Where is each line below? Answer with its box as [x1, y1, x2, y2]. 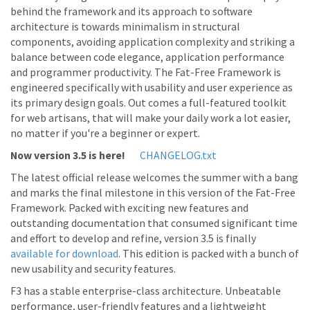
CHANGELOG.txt [140, 148, 217, 162]
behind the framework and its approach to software [10, 4, 253, 18]
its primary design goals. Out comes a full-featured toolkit [10, 95, 286, 109]
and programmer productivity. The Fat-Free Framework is [10, 65, 281, 79]
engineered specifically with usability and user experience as [10, 80, 293, 94]
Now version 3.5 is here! [10, 148, 125, 162]
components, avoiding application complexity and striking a [10, 35, 295, 48]
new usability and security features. [10, 262, 176, 275]
